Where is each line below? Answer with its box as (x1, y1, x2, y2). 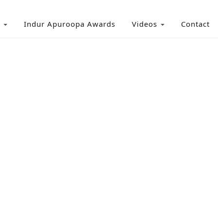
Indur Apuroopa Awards (24, 19, 115, 29)
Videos (132, 19, 157, 29)
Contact (181, 19, 210, 29)
